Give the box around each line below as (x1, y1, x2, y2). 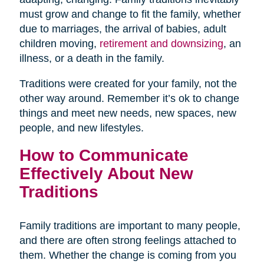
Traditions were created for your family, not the (19, 78, 237, 90)
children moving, (19, 38, 100, 50)
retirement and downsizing (99, 38, 223, 50)
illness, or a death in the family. (19, 52, 164, 65)
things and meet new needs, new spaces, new (19, 107, 236, 120)
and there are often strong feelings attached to (19, 235, 236, 247)
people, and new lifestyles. (19, 122, 144, 134)
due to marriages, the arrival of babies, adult (19, 23, 226, 35)
